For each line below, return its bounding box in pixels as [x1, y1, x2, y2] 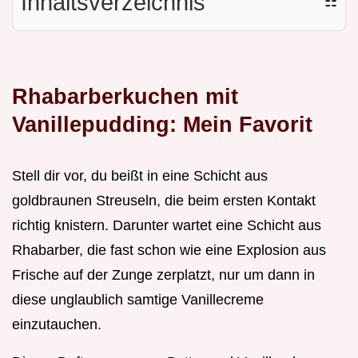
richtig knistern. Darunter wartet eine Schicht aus [12, 217, 321, 233]
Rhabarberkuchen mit [12, 83, 238, 109]
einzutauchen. [12, 316, 101, 332]
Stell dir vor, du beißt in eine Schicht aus [12, 167, 268, 184]
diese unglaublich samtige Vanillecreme [12, 291, 264, 308]
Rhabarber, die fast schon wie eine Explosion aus [12, 241, 326, 258]
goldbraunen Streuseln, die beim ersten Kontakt [12, 192, 316, 209]
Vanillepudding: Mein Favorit [12, 111, 312, 137]
